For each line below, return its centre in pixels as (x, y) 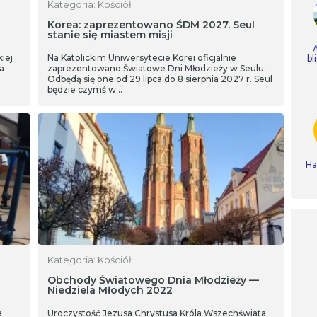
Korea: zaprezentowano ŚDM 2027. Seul (151, 25)
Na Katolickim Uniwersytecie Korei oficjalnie (142, 58)
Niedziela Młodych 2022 (110, 290)
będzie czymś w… (85, 90)
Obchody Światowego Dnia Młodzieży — (153, 280)
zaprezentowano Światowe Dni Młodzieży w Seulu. (157, 68)
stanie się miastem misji (110, 35)
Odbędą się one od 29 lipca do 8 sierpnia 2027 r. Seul (160, 79)
